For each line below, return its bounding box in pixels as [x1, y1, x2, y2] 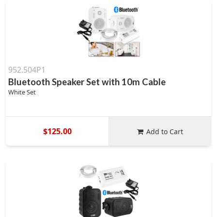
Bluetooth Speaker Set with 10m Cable [8, 77, 166, 87]
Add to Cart [146, 126, 184, 136]
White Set [8, 88, 36, 96]
